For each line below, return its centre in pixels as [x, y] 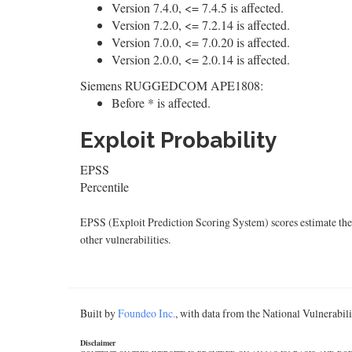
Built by [99, 313]
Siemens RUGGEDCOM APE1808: [172, 85]
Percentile [104, 187]
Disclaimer [98, 343]
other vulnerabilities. [125, 239]
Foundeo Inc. [147, 313]
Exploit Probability [178, 140]
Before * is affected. [161, 103]
